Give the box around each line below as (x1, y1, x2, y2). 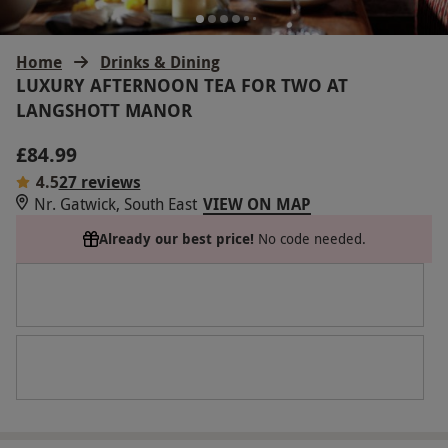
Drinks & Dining (100, 50, 220, 73)
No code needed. (257, 228, 366, 248)
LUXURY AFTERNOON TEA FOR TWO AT (16, 72, 348, 98)
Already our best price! (98, 228, 254, 248)
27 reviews (58, 170, 141, 193)
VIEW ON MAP (203, 192, 311, 215)
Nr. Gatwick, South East (34, 192, 197, 215)
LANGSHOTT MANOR (16, 97, 192, 123)
